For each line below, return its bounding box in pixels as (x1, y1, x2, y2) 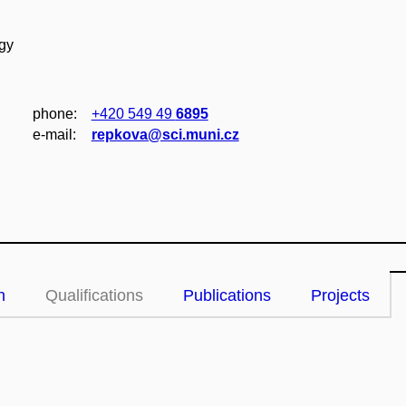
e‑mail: (32, 127, 76, 142)
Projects (311, 286, 370, 304)
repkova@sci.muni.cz (91, 127, 239, 142)
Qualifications (45, 286, 143, 304)
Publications (183, 286, 271, 304)
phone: (32, 106, 77, 121)
